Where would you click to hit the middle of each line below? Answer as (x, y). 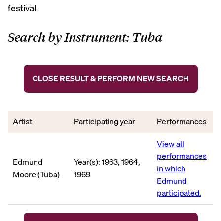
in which (171, 168)
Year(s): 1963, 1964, (107, 162)
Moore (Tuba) (36, 174)
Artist (22, 121)
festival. (23, 8)
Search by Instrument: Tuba (85, 38)
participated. (179, 193)
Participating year (105, 121)
